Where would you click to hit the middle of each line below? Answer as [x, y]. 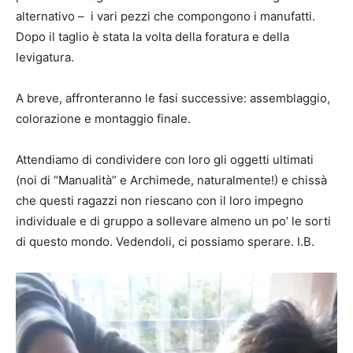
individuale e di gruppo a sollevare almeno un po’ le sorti [173, 221]
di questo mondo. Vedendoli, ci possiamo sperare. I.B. [165, 241]
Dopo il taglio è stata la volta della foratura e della [152, 36]
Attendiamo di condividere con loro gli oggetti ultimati [165, 159]
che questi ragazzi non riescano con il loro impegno [160, 200]
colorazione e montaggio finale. [103, 118]
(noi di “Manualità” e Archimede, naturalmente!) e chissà [171, 180]
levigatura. [45, 57]
